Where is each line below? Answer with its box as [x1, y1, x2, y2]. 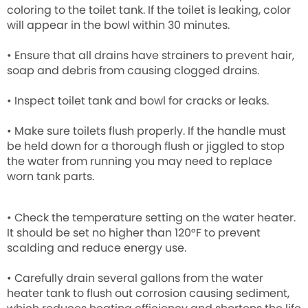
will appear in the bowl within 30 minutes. [7, 17, 230, 34]
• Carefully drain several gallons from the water [7, 270, 263, 287]
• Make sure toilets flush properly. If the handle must [7, 123, 286, 140]
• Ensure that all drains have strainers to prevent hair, [7, 47, 294, 64]
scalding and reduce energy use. [7, 240, 186, 256]
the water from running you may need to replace [7, 153, 272, 170]
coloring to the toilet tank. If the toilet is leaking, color [7, 2, 291, 19]
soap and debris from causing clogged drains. [7, 63, 259, 79]
